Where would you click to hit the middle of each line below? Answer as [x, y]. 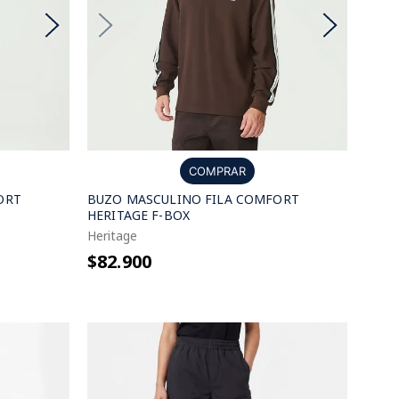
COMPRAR [217, 171]
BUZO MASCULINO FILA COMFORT [193, 199]
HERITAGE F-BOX [138, 215]
